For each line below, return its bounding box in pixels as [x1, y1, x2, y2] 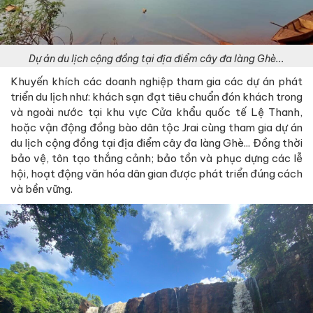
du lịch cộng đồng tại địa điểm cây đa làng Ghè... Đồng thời [10, 136, 303, 150]
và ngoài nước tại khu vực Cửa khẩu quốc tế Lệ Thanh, [10, 105, 303, 119]
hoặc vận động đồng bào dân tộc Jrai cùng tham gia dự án [10, 120, 303, 134]
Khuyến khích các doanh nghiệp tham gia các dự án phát [10, 74, 303, 88]
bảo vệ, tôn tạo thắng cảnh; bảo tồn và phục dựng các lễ [10, 151, 303, 165]
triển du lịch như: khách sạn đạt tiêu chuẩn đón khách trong [10, 89, 303, 103]
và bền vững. [10, 182, 73, 196]
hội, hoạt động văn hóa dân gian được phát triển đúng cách [10, 166, 303, 180]
